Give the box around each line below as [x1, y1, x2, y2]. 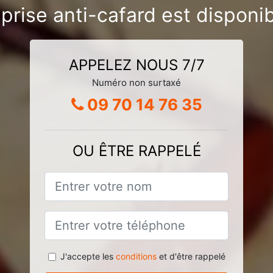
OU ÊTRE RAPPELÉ [72, 141, 201, 160]
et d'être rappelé [156, 250, 225, 261]
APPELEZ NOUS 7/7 [68, 55, 205, 74]
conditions [115, 250, 157, 261]
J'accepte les [60, 250, 116, 261]
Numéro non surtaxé [92, 76, 181, 88]
